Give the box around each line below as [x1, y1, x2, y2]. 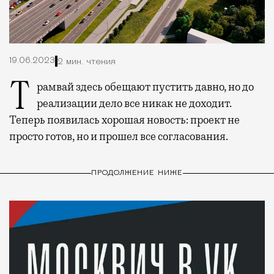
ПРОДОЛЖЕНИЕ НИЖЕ [91, 169, 183, 177]
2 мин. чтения [57, 57, 116, 67]
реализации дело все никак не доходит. [37, 97, 232, 111]
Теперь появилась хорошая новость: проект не [9, 113, 240, 127]
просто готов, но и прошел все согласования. [9, 130, 228, 144]
